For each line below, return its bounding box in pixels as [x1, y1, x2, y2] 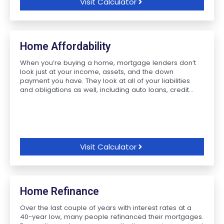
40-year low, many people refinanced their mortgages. [20, 212, 203, 221]
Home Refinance [20, 185, 99, 197]
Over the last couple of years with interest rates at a [20, 203, 191, 212]
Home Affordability [20, 40, 111, 52]
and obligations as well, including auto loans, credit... [20, 85, 193, 94]
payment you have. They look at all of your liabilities [20, 76, 190, 85]
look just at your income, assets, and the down [20, 67, 173, 76]
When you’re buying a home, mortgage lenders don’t [20, 58, 196, 67]
